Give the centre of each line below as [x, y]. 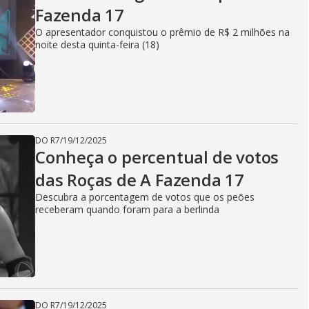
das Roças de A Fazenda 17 [140, 180]
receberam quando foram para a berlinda [127, 209]
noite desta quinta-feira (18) [97, 44]
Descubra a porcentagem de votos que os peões [145, 197]
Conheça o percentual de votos [157, 157]
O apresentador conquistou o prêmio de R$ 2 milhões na [162, 32]
